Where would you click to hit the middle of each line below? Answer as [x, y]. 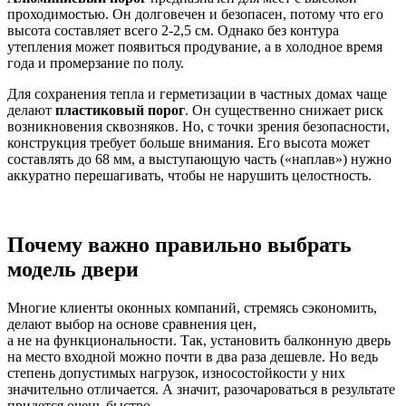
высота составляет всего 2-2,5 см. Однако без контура [173, 31]
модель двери [73, 269]
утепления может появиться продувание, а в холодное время [195, 47]
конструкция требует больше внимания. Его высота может [188, 143]
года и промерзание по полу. [96, 63]
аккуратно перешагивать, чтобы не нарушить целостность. [189, 176]
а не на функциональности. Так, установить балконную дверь [199, 340]
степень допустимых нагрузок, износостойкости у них [176, 372]
